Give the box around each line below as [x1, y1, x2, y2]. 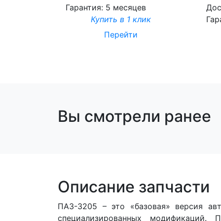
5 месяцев [106, 2, 146, 12]
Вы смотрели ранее [58, 106, 211, 126]
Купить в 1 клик [90, 14, 151, 24]
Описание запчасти [58, 177, 210, 196]
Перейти [104, 29, 138, 39]
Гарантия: [66, 2, 106, 12]
